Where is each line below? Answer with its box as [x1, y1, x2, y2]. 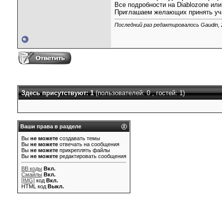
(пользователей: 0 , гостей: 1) [96, 89, 185, 97]
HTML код [21, 183, 48, 189]
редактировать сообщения [58, 153, 126, 159]
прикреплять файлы [58, 147, 110, 153]
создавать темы [58, 135, 100, 141]
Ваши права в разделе [20, 123, 81, 129]
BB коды [21, 166, 42, 171]
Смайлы [21, 171, 42, 177]
